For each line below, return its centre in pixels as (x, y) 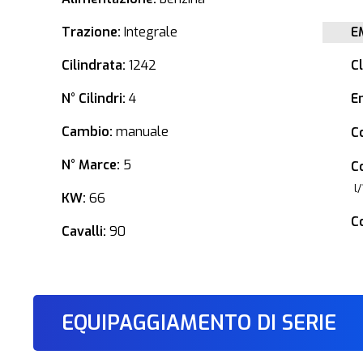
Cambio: (88, 132)
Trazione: (92, 32)
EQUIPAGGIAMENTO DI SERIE (199, 323)
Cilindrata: (94, 65)
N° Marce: (91, 165)
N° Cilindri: (94, 98)
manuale (141, 132)
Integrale (149, 32)
